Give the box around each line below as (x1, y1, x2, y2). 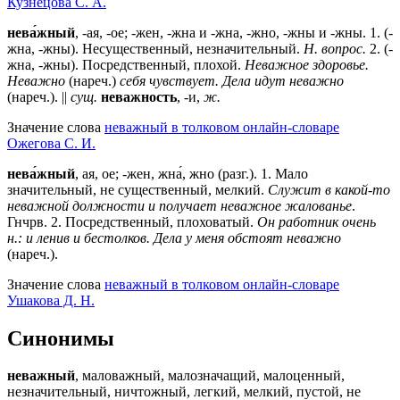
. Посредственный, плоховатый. (58, 213, 257, 229)
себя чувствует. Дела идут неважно (120, 72, 344, 88)
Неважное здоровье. (245, 56, 369, 72)
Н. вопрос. (304, 40, 366, 56)
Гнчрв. (7, 213, 51, 229)
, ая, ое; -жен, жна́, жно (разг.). (75, 165, 261, 181)
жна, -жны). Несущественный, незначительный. (7, 40, 304, 56)
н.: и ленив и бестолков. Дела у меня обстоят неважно (7, 229, 341, 246)
